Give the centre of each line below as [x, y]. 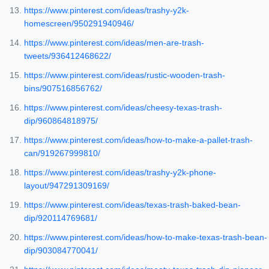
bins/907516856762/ [63, 89]
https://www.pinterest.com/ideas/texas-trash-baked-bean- [132, 205]
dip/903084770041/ [61, 251]
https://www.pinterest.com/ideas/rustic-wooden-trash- [125, 75]
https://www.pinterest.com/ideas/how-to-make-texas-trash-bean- [146, 237]
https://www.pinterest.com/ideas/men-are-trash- [114, 43]
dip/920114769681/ [61, 218]
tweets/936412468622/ [68, 56]
